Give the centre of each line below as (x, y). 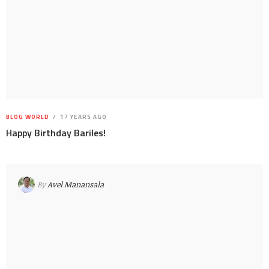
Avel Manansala (76, 184)
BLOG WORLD (28, 117)
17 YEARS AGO (83, 117)
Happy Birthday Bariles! (56, 133)
